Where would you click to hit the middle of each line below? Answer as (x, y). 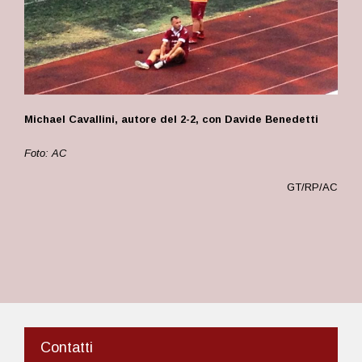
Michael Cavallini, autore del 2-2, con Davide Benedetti (171, 119)
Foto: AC (45, 153)
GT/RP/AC (312, 187)
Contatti (67, 347)
